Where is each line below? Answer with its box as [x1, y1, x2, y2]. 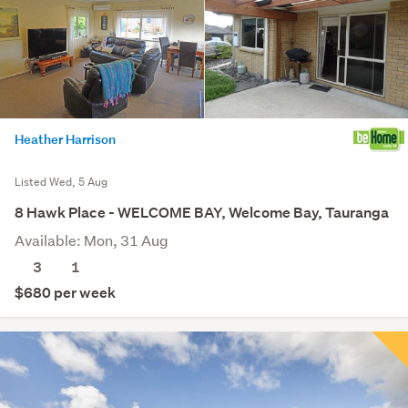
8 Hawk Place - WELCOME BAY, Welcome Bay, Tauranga [15, 202, 389, 222]
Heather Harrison [15, 129, 116, 148]
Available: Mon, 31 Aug [15, 229, 168, 250]
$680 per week [15, 282, 116, 302]
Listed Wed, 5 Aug [15, 173, 107, 189]
